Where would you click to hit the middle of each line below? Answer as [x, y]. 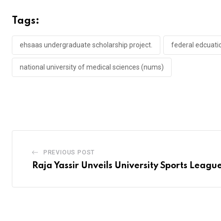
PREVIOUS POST [69, 153]
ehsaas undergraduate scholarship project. [86, 45]
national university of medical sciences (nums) [92, 67]
